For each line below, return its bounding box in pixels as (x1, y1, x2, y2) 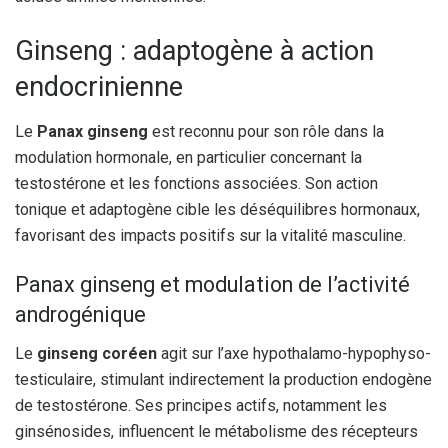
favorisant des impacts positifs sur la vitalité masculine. (15, 225, 406, 245)
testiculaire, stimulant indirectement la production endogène (15, 369, 432, 389)
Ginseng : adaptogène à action (15, 34, 374, 67)
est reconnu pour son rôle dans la (148, 121, 384, 141)
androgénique (15, 302, 146, 328)
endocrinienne (15, 70, 183, 103)
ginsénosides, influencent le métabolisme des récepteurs (15, 421, 418, 441)
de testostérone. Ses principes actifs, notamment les (15, 395, 387, 415)
